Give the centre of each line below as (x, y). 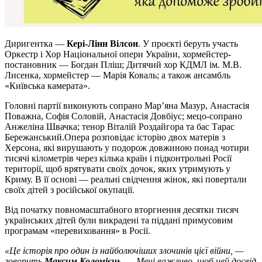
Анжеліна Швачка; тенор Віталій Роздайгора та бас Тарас (120, 126)
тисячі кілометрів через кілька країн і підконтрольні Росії (118, 158)
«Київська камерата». (47, 85)
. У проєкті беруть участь (188, 43)
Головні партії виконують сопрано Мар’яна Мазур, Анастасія (127, 105)
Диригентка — (36, 43)
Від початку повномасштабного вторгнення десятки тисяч (122, 209)
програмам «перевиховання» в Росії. (77, 230)
